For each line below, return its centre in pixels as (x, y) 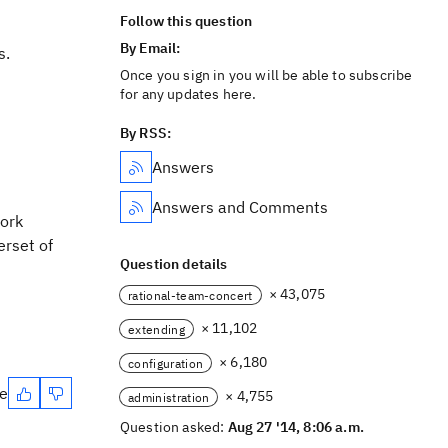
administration (169, 397)
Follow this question (186, 21)
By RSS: (146, 133)
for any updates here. (188, 94)
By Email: (152, 48)
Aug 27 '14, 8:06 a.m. (295, 427)
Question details (174, 264)
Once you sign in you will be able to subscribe (266, 75)
